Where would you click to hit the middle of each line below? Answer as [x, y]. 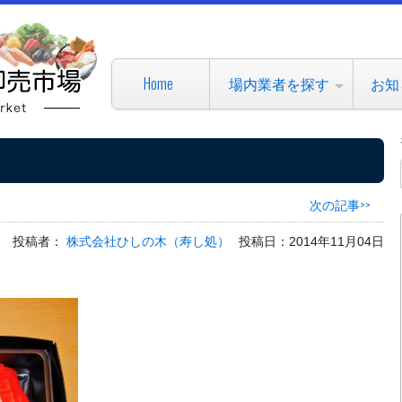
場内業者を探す [279, 83]
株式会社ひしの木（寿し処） [148, 241]
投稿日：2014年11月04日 [311, 241]
